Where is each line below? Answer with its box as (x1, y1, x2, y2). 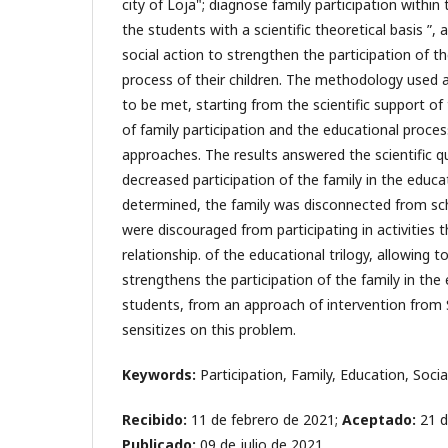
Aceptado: (342, 410, 420, 430)
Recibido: (122, 410, 187, 430)
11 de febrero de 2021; (187, 410, 342, 430)
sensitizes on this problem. (122, 320, 296, 340)
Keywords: (122, 365, 196, 385)
